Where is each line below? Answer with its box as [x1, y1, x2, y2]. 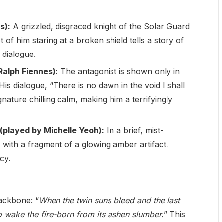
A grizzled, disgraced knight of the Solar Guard [10, 21, 190, 31]
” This [163, 209, 185, 219]
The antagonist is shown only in [57, 66, 180, 76]
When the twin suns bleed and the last [38, 195, 180, 205]
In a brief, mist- [104, 125, 164, 135]
